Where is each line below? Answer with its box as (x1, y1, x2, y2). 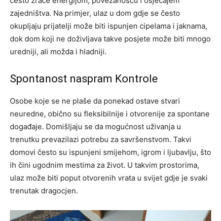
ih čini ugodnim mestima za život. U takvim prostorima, (10, 160, 199, 170)
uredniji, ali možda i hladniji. (10, 46, 107, 56)
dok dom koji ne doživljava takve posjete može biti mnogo (10, 34, 211, 43)
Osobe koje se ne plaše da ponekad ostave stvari (10, 96, 180, 106)
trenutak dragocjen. (10, 185, 78, 195)
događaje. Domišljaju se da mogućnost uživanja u (10, 121, 181, 131)
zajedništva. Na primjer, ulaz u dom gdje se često (10, 8, 180, 18)
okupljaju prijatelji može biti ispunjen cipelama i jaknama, (10, 21, 207, 31)
